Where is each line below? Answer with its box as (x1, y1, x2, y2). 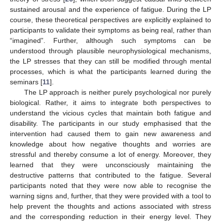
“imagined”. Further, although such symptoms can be (10, 36, 211, 44)
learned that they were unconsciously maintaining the (10, 160, 211, 169)
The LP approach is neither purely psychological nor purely (24, 88, 211, 96)
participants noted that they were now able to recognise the (10, 181, 211, 189)
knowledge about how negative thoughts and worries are (10, 140, 211, 148)
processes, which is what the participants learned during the (10, 67, 211, 75)
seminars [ (10, 77, 42, 86)
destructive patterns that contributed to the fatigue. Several (10, 171, 211, 179)
